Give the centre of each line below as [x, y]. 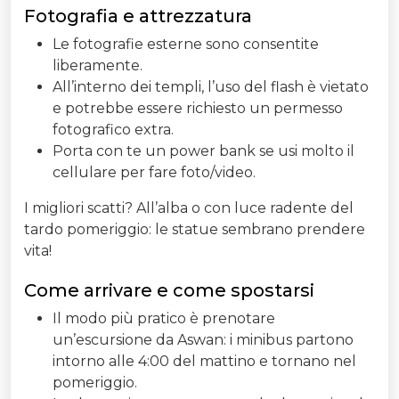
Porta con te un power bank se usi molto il [204, 151]
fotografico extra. [113, 129]
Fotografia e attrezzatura [138, 16]
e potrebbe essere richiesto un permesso [198, 108]
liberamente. [98, 65]
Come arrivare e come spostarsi [169, 290]
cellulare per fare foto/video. [154, 172]
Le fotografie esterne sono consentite [186, 44]
